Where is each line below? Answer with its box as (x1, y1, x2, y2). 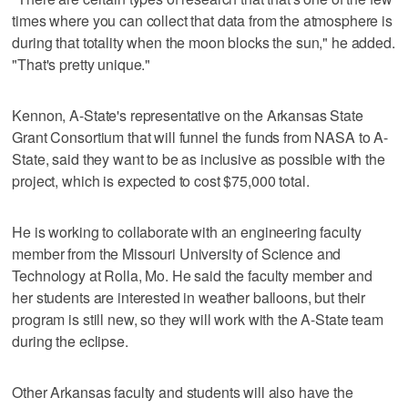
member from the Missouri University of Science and (12, 242, 342, 264)
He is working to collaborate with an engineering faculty (12, 220, 362, 242)
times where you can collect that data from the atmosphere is (12, 9, 393, 31)
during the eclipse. (12, 330, 128, 352)
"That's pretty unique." (12, 53, 151, 75)
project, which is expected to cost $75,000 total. (12, 169, 310, 191)
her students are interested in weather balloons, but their (12, 286, 366, 308)
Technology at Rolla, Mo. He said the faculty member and (12, 264, 372, 286)
